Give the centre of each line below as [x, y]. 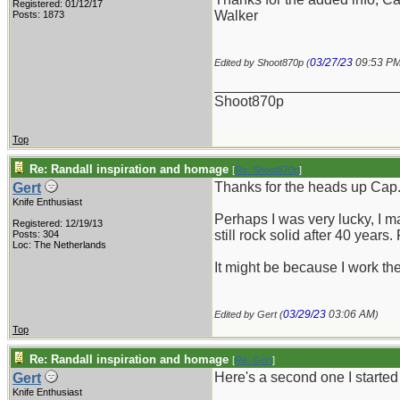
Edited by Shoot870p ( [262, 62]
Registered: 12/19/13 [58, 223]
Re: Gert [254, 360]
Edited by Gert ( [249, 314]
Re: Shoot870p [267, 170]
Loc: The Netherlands [59, 245]
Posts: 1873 [38, 14]
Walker [236, 16]
